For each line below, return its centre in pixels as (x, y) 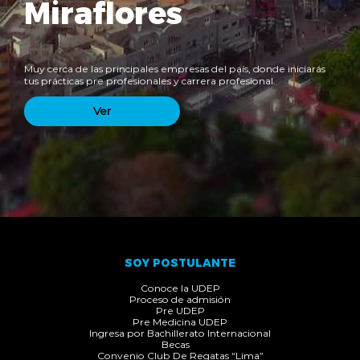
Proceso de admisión (180, 299)
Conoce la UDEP (180, 288)
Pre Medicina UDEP (180, 321)
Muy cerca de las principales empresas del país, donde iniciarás (175, 69)
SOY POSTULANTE (180, 263)
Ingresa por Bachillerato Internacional (180, 333)
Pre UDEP (180, 310)
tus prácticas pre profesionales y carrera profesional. (150, 81)
